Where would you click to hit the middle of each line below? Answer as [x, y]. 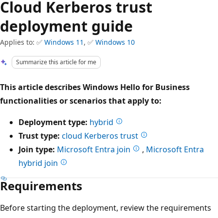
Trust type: [39, 136]
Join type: [37, 149]
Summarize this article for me [56, 62]
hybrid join [39, 163]
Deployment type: [53, 122]
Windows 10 [115, 42]
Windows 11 [64, 42]
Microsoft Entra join [95, 149]
